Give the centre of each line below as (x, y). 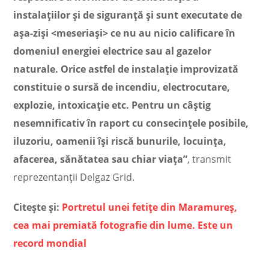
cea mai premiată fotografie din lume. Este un (123, 225)
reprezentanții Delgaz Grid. (74, 177)
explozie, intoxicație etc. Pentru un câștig (112, 105)
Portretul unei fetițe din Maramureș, (150, 207)
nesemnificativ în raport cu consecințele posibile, (131, 123)
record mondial (50, 243)
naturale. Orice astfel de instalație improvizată (126, 69)
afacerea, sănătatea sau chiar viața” (101, 159)
